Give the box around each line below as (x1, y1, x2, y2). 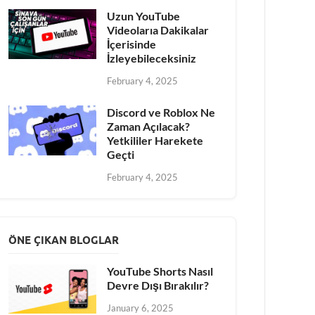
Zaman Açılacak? (107, 120, 191, 134)
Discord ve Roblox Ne (107, 105, 216, 120)
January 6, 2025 (107, 302, 174, 314)
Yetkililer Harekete (107, 134, 204, 148)
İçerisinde (107, 37, 157, 51)
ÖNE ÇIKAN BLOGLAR (8, 233, 120, 247)
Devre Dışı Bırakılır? (107, 278, 210, 292)
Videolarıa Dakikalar (107, 23, 210, 37)
